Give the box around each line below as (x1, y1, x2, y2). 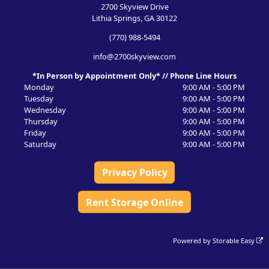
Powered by (173, 235, 213, 245)
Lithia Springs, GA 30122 (92, 12, 177, 23)
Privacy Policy (101, 165, 168, 179)
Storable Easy (213, 235, 257, 245)
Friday (23, 127, 46, 138)
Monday (23, 81, 54, 92)
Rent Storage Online (86, 195, 183, 209)
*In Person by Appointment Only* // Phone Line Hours (32, 70, 237, 81)
